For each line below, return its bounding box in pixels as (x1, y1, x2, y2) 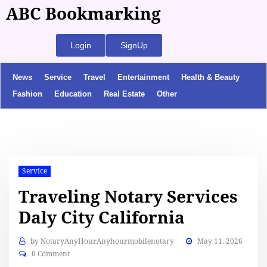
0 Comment (31, 249, 70, 258)
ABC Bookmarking (6, 4, 161, 24)
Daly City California (18, 207, 185, 228)
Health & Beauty (181, 73, 240, 82)
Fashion (13, 89, 42, 98)
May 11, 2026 (197, 237, 243, 246)
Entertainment (117, 73, 169, 82)
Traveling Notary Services (18, 187, 238, 207)
